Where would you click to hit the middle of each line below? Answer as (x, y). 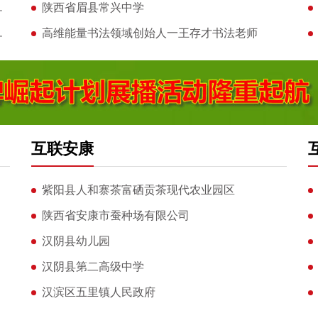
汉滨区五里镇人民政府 (98, 292)
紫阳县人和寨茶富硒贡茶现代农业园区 (138, 190)
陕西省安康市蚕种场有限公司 (115, 215)
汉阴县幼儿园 (76, 241)
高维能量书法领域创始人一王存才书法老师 (149, 33)
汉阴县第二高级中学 (93, 266)
